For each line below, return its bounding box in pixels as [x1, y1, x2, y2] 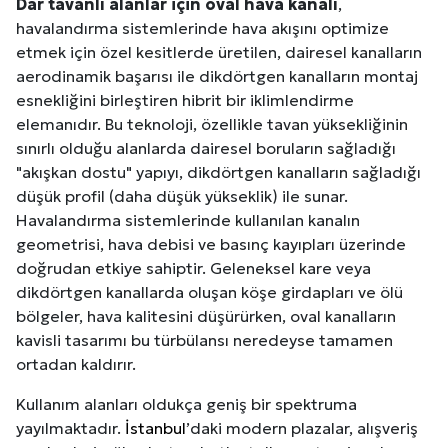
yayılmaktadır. [16, 418, 125, 439]
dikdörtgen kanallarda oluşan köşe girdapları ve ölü [16, 282, 403, 303]
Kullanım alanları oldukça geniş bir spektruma [16, 394, 357, 415]
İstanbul [125, 418, 186, 439]
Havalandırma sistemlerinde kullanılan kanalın [16, 210, 360, 231]
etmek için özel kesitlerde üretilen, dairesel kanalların [16, 42, 422, 63]
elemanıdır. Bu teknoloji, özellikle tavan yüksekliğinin [16, 114, 408, 135]
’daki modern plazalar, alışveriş [186, 418, 418, 439]
